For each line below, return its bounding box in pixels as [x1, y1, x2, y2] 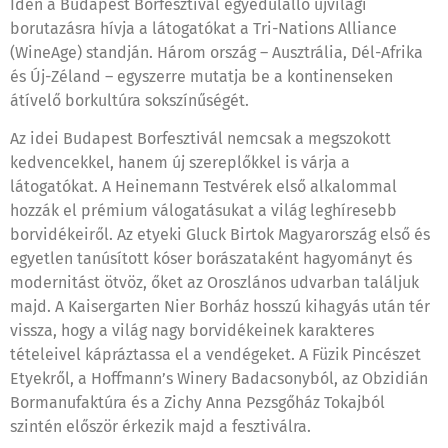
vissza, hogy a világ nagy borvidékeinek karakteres [10, 320, 374, 340]
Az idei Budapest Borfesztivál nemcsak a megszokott [10, 128, 391, 148]
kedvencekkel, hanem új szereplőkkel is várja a [10, 152, 350, 172]
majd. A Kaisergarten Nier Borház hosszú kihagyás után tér [10, 296, 430, 316]
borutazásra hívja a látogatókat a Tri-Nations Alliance [10, 18, 397, 38]
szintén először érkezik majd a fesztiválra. [10, 416, 311, 436]
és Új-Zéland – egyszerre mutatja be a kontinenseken [10, 66, 393, 86]
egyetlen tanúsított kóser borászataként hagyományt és [10, 248, 412, 268]
